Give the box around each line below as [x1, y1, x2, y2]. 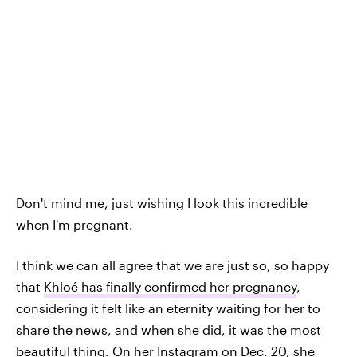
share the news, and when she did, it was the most [16, 322, 321, 337]
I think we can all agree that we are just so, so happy [16, 257, 329, 273]
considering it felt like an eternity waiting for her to [16, 300, 320, 316]
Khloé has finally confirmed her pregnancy [44, 279, 296, 294]
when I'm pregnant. [16, 217, 133, 232]
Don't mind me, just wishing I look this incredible [16, 195, 308, 210]
